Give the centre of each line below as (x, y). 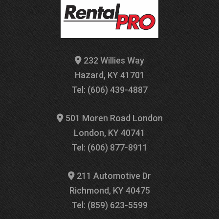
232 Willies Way (113, 60)
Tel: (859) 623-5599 (109, 205)
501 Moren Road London (113, 118)
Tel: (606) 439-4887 (109, 90)
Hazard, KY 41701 (109, 75)
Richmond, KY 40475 (109, 190)
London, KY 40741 (109, 133)
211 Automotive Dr (113, 176)
